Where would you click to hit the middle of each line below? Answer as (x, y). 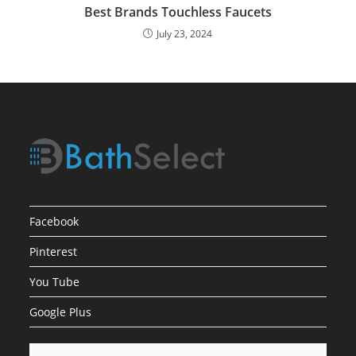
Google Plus (61, 311)
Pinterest (54, 251)
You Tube (55, 281)
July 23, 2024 (185, 33)
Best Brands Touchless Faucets (178, 12)
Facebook (54, 221)
